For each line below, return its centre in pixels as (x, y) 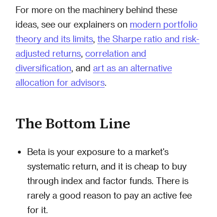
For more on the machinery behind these (96, 9)
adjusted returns (48, 53)
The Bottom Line (73, 123)
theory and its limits (54, 38)
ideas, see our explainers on (73, 24)
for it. (38, 209)
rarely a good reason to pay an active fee (109, 195)
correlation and (116, 53)
